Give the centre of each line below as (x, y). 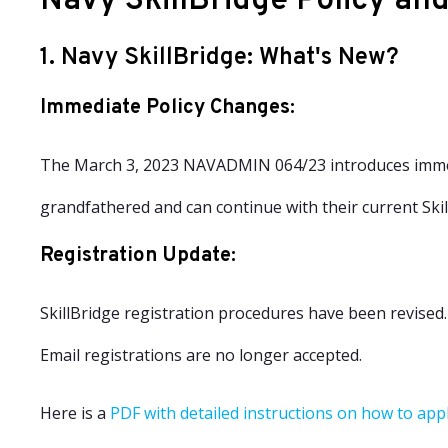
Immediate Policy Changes (165, 108)
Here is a (75, 413)
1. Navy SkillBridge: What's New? (219, 58)
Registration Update (135, 256)
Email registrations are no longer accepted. (201, 355)
